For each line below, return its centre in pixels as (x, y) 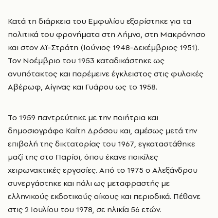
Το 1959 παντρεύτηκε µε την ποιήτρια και (83, 118)
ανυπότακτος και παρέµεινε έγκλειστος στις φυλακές (106, 74)
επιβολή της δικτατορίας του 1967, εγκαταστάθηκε (101, 144)
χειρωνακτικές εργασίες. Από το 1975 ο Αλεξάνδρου (103, 170)
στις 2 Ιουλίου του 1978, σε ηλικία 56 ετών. (84, 209)
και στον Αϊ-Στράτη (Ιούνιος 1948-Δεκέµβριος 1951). (103, 47)
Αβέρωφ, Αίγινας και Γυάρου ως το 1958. (82, 87)
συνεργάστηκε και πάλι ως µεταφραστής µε (89, 183)
